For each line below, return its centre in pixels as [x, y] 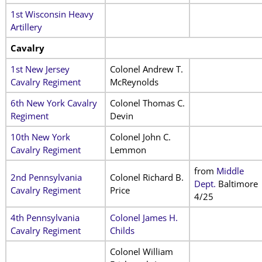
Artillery [26, 27]
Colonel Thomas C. [147, 103]
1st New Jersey [40, 69]
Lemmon [128, 149]
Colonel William [141, 251]
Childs [122, 230]
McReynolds [134, 82]
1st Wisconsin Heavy [52, 14]
